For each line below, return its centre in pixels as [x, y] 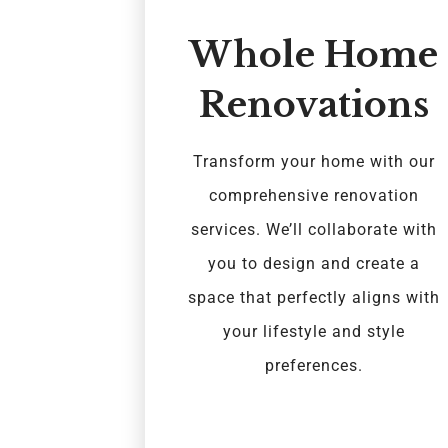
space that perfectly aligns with [313, 297]
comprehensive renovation [313, 195]
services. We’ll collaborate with [313, 229]
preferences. [313, 365]
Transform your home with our [313, 161]
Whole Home [314, 54]
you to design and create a [313, 263]
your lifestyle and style [313, 331]
